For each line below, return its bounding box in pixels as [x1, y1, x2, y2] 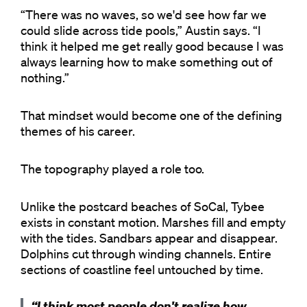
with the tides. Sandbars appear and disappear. [21, 230, 278, 246]
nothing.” [21, 70, 69, 86]
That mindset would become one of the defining [21, 108, 282, 123]
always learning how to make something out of [21, 54, 273, 70]
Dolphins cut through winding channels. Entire [21, 246, 271, 262]
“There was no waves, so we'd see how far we [21, 7, 267, 23]
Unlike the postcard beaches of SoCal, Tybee [21, 199, 265, 214]
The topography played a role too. [21, 161, 204, 177]
